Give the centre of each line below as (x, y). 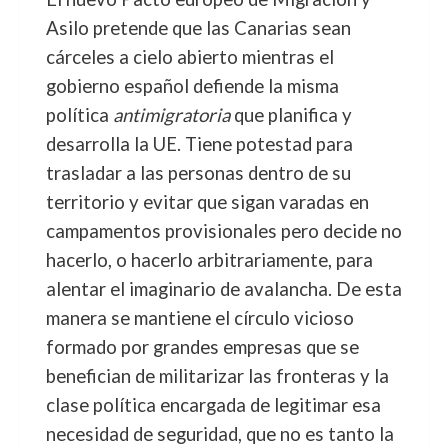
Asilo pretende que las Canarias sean (198, 28)
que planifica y (290, 115)
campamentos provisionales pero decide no (223, 231)
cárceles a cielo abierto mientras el (189, 57)
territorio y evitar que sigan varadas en (207, 202)
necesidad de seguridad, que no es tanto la (219, 434)
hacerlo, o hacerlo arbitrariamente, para (209, 260)
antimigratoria (171, 115)
